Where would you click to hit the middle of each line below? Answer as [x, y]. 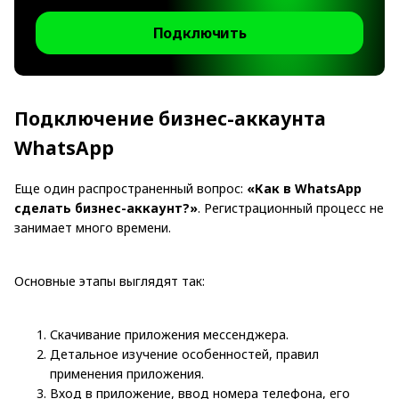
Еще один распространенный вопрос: [130, 188]
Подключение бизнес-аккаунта [170, 119]
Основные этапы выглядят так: [110, 281]
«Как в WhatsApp [304, 188]
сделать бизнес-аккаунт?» [106, 208]
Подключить [199, 33]
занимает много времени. [93, 227]
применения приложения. [127, 373]
